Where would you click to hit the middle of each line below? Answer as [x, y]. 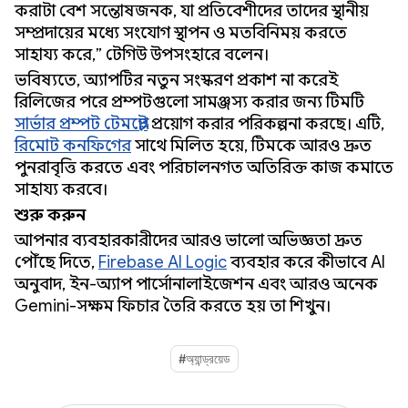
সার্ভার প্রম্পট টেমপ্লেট [81, 124]
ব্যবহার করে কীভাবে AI [306, 262]
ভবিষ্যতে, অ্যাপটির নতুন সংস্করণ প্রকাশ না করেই [176, 80]
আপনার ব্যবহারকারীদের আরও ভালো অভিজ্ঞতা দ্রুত [189, 240]
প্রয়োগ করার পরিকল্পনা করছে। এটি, [266, 124]
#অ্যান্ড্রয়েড [204, 359]
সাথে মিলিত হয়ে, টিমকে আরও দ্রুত [251, 146]
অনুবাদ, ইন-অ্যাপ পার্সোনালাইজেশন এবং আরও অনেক [196, 284]
